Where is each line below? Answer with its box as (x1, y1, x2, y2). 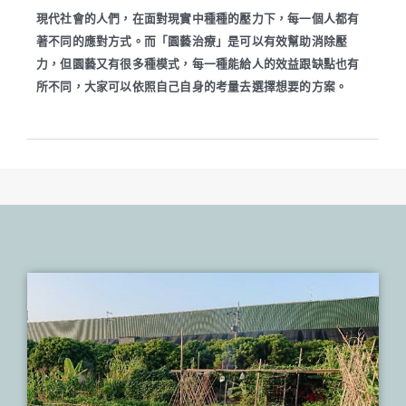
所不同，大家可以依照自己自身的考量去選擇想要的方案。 (36, 80, 348, 94)
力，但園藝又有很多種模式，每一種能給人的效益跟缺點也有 (36, 57, 360, 72)
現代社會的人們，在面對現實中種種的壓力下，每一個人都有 (36, 12, 360, 26)
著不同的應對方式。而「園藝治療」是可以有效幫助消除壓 (36, 34, 348, 49)
